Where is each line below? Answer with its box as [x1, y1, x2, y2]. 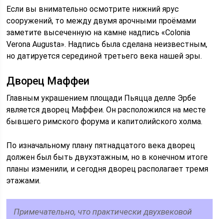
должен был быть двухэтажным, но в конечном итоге [6, 152, 208, 162]
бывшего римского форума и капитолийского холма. [6, 116, 203, 126]
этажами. [6, 175, 41, 185]
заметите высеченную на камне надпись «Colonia [6, 27, 191, 37]
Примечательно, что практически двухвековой [14, 206, 193, 217]
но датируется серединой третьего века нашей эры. [6, 51, 202, 61]
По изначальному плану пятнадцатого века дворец [6, 140, 196, 150]
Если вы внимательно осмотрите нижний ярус [6, 4, 179, 14]
